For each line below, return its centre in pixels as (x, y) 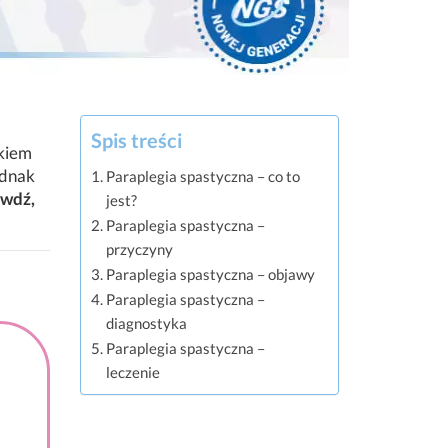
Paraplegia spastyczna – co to (203, 176)
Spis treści (136, 140)
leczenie (133, 372)
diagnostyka (147, 323)
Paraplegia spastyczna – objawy (211, 274)
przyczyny (140, 249)
